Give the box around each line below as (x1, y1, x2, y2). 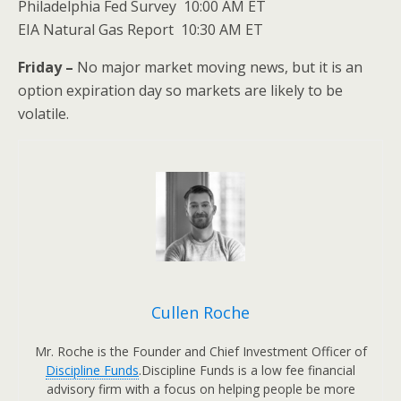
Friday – (18, 57, 77, 77)
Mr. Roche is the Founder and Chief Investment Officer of (34, 343, 367, 360)
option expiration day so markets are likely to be (18, 81, 343, 100)
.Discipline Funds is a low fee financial (139, 362, 355, 379)
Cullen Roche (151, 302, 250, 323)
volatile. (18, 104, 69, 124)
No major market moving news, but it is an (77, 57, 363, 77)
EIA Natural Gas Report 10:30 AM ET (18, 20, 263, 39)
